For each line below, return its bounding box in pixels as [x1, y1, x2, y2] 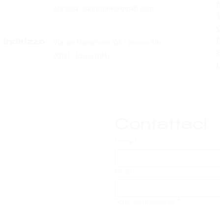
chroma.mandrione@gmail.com [54, 3, 154, 12]
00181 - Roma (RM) [53, 51, 109, 60]
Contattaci [115, 118, 207, 134]
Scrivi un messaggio [115, 196, 175, 205]
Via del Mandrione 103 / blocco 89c [53, 37, 163, 47]
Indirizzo [3, 38, 45, 47]
